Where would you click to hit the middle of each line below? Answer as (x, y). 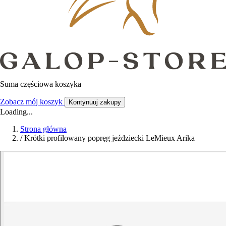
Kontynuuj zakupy (95, 102)
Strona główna (43, 129)
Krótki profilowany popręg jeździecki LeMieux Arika (109, 138)
